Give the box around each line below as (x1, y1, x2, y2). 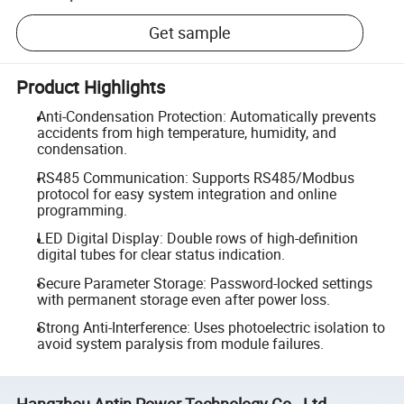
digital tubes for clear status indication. (36, 244, 285, 265)
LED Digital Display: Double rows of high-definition (36, 228, 358, 249)
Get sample (149, 22, 232, 44)
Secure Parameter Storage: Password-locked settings (36, 272, 372, 293)
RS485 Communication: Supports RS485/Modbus (36, 167, 354, 188)
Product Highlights (16, 74, 166, 99)
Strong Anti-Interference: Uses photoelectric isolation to (36, 317, 385, 338)
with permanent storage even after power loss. (36, 289, 330, 309)
